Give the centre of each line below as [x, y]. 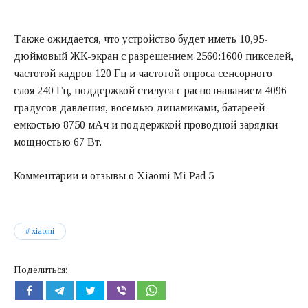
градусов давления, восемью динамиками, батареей [139, 107]
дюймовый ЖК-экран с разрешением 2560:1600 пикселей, [154, 56]
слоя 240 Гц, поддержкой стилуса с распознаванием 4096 [150, 90]
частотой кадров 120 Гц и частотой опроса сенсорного [143, 73]
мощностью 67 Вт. [58, 142]
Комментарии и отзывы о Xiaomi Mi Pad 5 [114, 175]
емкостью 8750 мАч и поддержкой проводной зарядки [146, 124]
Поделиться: [41, 270]
